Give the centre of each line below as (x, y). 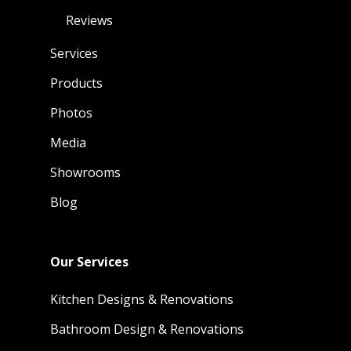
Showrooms (85, 172)
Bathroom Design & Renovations (147, 329)
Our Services (89, 262)
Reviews (89, 20)
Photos (71, 113)
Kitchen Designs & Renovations (142, 299)
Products (76, 83)
